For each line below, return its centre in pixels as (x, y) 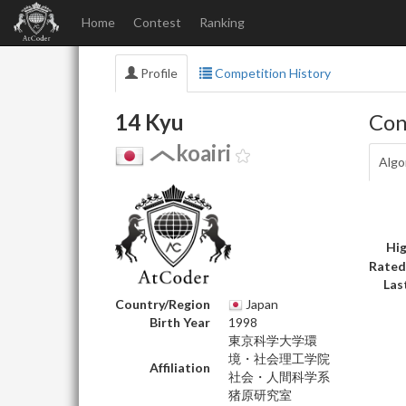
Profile (158, 73)
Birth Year (180, 322)
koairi (203, 153)
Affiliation (180, 367)
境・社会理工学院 (279, 358)
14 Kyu (150, 122)
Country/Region (163, 304)
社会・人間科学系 (279, 376)
